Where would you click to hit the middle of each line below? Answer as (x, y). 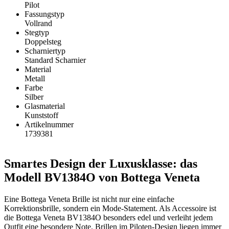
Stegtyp (37, 32)
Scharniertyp (45, 51)
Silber (34, 97)
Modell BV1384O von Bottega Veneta (102, 177)
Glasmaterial (45, 106)
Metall (35, 78)
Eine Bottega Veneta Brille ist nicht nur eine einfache (89, 199)
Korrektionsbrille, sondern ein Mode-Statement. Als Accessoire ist (110, 208)
